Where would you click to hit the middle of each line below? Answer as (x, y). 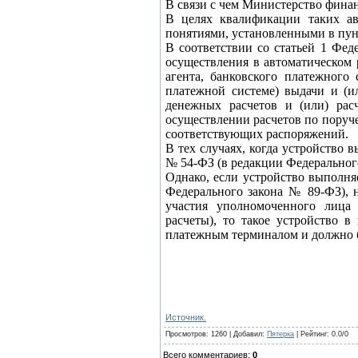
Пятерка (280, 334)
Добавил (248, 334)
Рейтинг (314, 334)
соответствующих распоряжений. (257, 134)
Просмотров (186, 334)
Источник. (186, 317)
